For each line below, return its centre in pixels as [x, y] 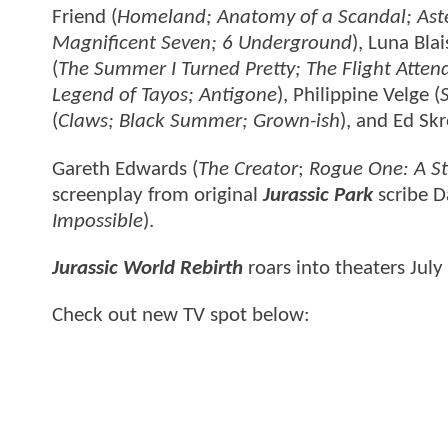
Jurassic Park [318, 195]
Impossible [97, 221]
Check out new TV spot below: [183, 316]
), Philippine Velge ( [358, 96]
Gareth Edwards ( [125, 169]
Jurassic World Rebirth [147, 269]
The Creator [248, 169]
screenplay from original [157, 195]
